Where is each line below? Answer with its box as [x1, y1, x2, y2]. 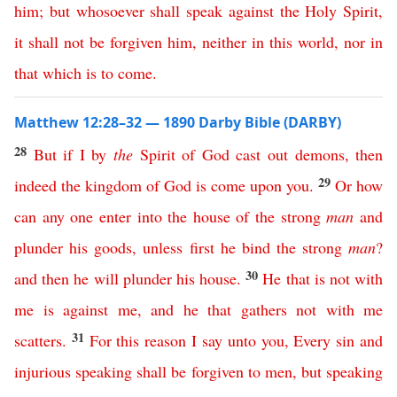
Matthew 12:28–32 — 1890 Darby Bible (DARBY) [14, 113, 341, 132]
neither [202, 31, 246, 52]
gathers [240, 299, 287, 320]
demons [294, 144, 345, 165]
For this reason [89, 330, 187, 351]
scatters [14, 330, 62, 351]
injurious [14, 361, 71, 382]
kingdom [85, 175, 142, 196]
